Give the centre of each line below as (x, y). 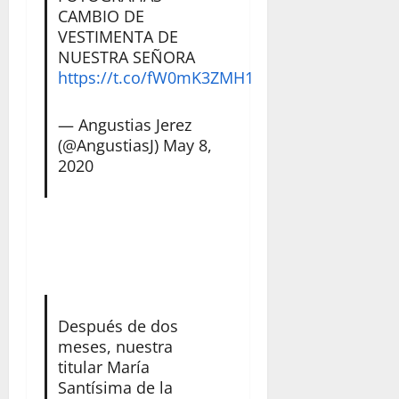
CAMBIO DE (101, 16)
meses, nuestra (115, 346)
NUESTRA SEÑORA (126, 57)
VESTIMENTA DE (118, 36)
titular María (103, 366)
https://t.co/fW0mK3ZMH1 (155, 77)
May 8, (187, 145)
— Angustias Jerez (124, 124)
